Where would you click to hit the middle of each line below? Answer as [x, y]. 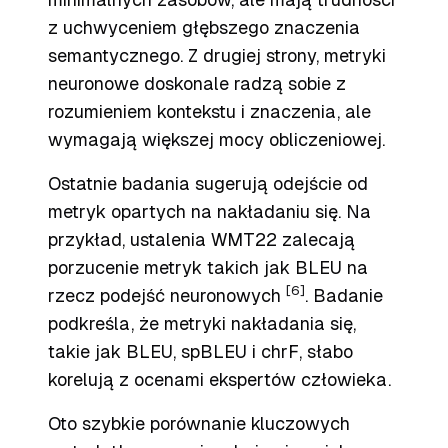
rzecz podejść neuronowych [167, 295]
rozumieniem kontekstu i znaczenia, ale [209, 111]
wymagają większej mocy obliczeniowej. [216, 139]
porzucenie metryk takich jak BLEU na [208, 267]
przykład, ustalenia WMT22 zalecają [201, 239]
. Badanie [344, 295]
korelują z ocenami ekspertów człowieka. [219, 379]
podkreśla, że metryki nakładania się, [202, 323]
